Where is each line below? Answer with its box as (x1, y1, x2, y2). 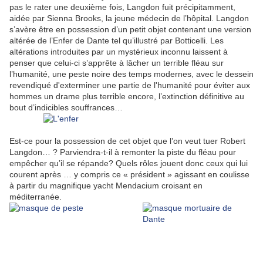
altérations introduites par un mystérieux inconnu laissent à (9, 47, 228, 57)
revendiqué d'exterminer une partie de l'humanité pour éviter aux (9, 80, 250, 90)
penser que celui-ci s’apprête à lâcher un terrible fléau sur (9, 58, 224, 68)
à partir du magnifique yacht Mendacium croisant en (9, 181, 203, 191)
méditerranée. (9, 192, 66, 202)
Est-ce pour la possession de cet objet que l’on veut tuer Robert (9, 136, 245, 146)
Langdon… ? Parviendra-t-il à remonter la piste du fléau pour (9, 147, 236, 157)
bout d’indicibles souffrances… (9, 103, 123, 113)
